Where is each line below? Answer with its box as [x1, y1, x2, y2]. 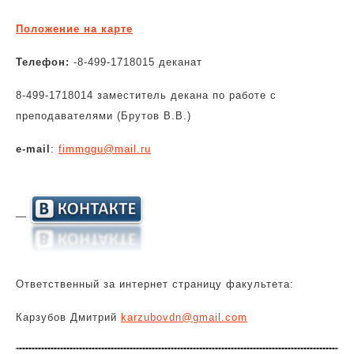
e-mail [16, 143, 51, 155]
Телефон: [16, 56, 70, 68]
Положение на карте [16, 23, 133, 35]
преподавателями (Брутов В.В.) [16, 110, 191, 122]
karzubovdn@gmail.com [121, 311, 247, 323]
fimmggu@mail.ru [58, 143, 151, 155]
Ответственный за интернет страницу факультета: [16, 278, 294, 290]
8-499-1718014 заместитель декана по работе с [16, 89, 277, 101]
